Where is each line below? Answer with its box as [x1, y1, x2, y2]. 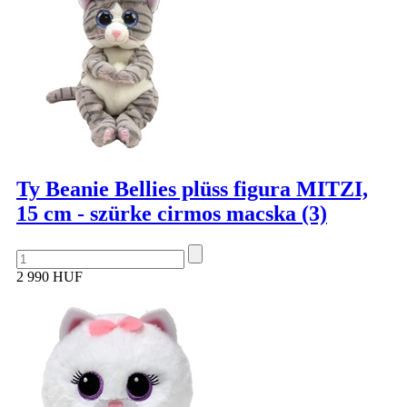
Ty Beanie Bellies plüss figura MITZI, [16, 177, 368, 202]
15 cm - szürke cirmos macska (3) [16, 202, 327, 226]
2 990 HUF [16, 269, 83, 285]
